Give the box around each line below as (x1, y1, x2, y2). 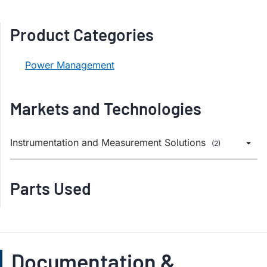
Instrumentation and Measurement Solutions (10, 136, 209, 148)
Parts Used (10, 178, 91, 198)
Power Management (25, 59, 114, 71)
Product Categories (10, 24, 154, 45)
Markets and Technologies (10, 98, 201, 119)
